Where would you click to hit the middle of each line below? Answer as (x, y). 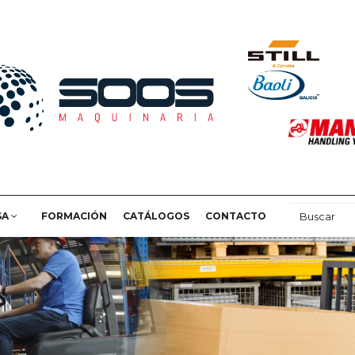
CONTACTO (235, 216)
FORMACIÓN (74, 216)
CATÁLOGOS (156, 216)
